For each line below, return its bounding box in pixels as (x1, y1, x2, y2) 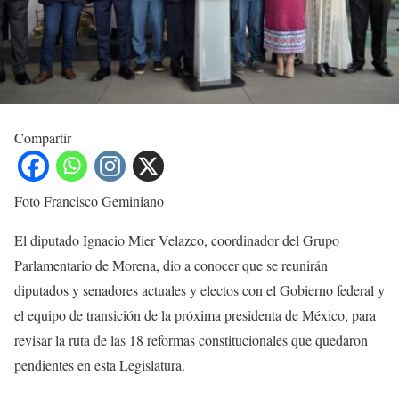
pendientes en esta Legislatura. (14, 354, 190, 374)
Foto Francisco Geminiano (14, 191, 164, 210)
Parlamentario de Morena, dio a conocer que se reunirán (14, 255, 328, 274)
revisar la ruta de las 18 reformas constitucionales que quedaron (14, 330, 368, 349)
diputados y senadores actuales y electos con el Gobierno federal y (14, 280, 385, 299)
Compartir (14, 127, 71, 147)
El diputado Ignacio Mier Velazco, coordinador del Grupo (14, 230, 339, 249)
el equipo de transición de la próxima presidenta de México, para (14, 305, 376, 324)
